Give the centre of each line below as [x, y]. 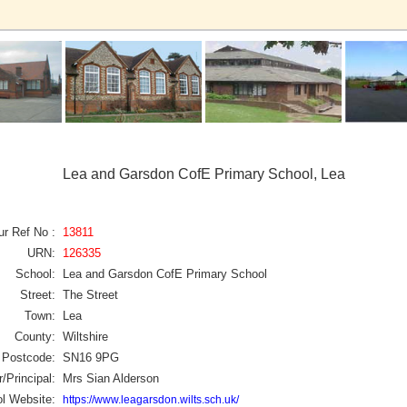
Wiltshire [85, 336]
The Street [90, 294]
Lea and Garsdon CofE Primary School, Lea [203, 174]
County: [35, 336]
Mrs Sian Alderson [111, 378]
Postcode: [29, 357]
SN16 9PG [91, 357]
